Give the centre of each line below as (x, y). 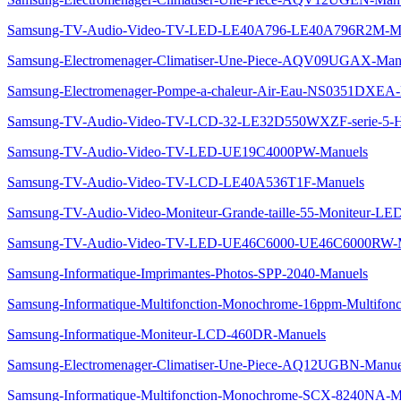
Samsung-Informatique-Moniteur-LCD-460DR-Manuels (166, 334)
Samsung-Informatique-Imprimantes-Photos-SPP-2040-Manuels (188, 273)
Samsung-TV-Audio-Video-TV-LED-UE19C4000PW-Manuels (188, 152)
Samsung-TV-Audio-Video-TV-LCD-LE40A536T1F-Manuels (186, 182)
